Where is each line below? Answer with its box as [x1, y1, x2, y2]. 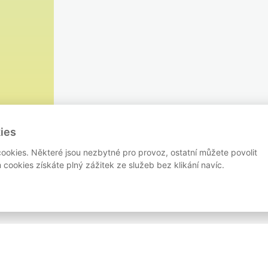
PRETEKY [33, 249, 67, 260]
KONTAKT [176, 249, 212, 260]
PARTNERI [121, 249, 159, 260]
